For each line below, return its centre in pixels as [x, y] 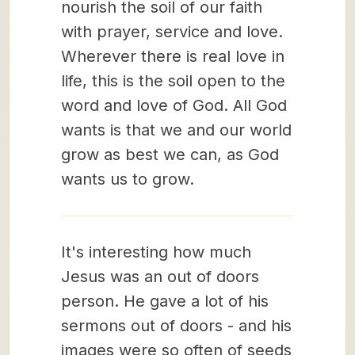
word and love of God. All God [174, 105]
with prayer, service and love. [172, 32]
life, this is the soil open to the [173, 81]
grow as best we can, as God [170, 155]
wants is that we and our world [176, 130]
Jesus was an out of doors [160, 277]
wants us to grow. [128, 179]
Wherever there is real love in [173, 56]
